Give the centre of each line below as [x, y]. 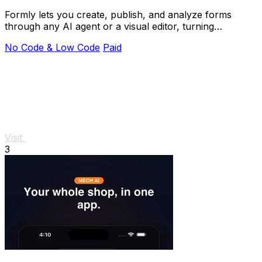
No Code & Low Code [52, 47]
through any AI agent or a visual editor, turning [109, 26]
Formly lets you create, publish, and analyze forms [118, 14]
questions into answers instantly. [76, 38]
